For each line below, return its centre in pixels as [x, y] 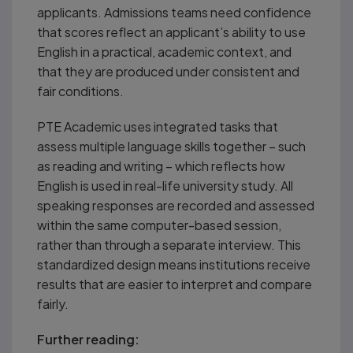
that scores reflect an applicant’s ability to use [171, 32]
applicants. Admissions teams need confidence [174, 12]
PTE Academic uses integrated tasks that [158, 126]
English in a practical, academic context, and [164, 51]
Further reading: [88, 339]
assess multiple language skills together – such [171, 146]
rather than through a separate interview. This [169, 244]
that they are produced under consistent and [168, 71]
